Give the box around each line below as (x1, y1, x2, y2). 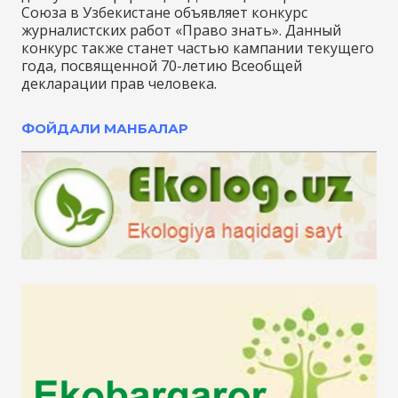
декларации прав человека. (21, 74, 217, 94)
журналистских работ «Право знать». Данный (21, 20, 341, 41)
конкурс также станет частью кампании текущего (21, 38, 374, 59)
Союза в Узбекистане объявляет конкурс (21, 3, 307, 23)
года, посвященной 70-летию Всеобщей (21, 56, 302, 76)
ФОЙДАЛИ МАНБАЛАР (21, 120, 188, 138)
